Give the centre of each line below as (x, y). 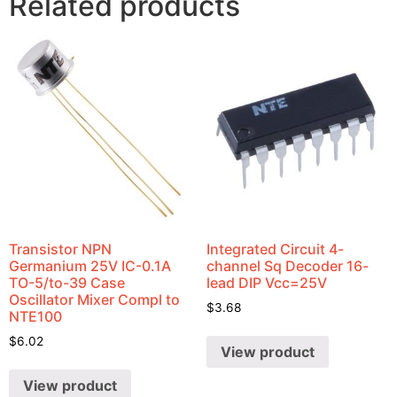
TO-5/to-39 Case (67, 282)
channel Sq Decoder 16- (287, 265)
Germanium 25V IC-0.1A (90, 265)
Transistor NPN (60, 249)
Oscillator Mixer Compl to (94, 299)
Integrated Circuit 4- (275, 249)
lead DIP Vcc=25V (266, 282)
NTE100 (35, 316)
